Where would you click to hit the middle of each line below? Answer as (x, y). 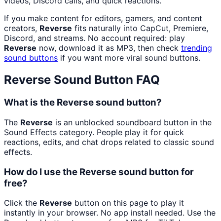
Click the (22, 203)
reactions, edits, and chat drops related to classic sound (109, 142)
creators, (22, 28)
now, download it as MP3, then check (109, 48)
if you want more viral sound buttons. (129, 58)
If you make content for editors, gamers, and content (103, 18)
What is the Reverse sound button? (83, 103)
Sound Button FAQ (105, 80)
